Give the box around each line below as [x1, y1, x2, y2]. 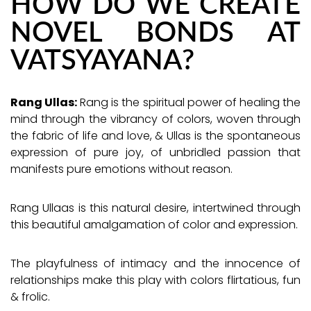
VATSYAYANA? [10, 37, 194, 78]
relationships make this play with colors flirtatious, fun [10, 271, 301, 288]
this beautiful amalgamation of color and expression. [10, 216, 298, 233]
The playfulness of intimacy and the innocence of [10, 255, 301, 271]
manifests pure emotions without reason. [10, 160, 233, 177]
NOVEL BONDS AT [10, 10, 301, 50]
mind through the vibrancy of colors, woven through [10, 110, 301, 127]
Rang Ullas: [10, 94, 78, 110]
